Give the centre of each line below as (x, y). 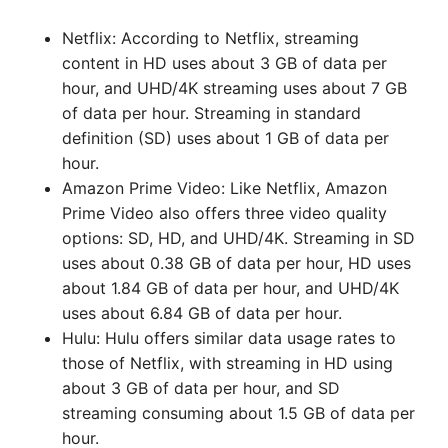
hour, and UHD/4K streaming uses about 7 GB (234, 88)
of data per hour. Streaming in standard (211, 113)
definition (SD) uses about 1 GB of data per (225, 138)
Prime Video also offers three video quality (224, 213)
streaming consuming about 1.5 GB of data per (238, 413)
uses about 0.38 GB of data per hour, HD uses (236, 263)
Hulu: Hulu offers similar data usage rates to (229, 338)
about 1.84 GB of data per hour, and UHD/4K (230, 288)
